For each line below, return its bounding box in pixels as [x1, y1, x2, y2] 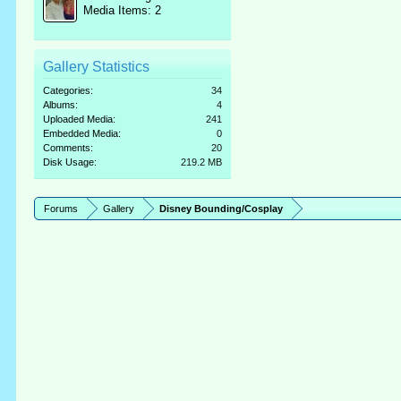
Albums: [43, 99, 79, 110]
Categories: [43, 85, 94, 96]
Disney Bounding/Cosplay [159, 203, 284, 214]
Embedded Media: [43, 128, 122, 139]
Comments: [43, 142, 94, 153]
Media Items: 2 [83, 4, 162, 17]
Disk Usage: [43, 157, 98, 167]
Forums [44, 203, 79, 214]
